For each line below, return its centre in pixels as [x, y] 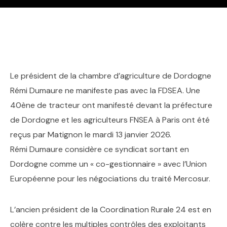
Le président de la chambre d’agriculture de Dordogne [111, 76]
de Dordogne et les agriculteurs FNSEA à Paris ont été [110, 120]
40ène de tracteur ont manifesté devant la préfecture [111, 105]
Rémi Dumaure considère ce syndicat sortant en [100, 149]
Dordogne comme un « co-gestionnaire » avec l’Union [108, 164]
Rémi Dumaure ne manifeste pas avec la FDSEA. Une [105, 90]
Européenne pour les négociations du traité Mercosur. [110, 179]
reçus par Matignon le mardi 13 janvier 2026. [91, 135]
